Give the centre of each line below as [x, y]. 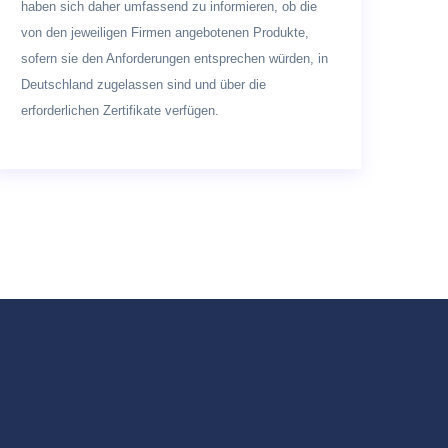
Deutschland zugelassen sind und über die [143, 84]
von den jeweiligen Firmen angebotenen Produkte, [165, 32]
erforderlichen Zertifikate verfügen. [120, 110]
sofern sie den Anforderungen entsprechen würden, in [174, 58]
